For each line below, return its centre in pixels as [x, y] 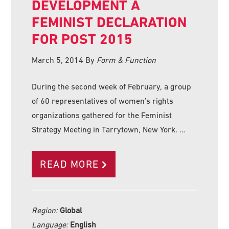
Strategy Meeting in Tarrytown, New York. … [109, 129]
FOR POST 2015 [82, 39]
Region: [46, 210]
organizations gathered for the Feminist [102, 115]
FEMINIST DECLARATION [109, 22]
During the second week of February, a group [112, 86]
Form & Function [127, 60]
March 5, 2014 [58, 60]
